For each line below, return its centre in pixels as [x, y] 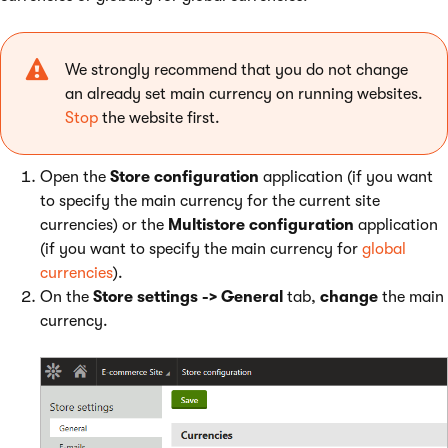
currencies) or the [104, 225]
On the [66, 297]
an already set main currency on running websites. [244, 94]
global [384, 249]
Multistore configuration [261, 225]
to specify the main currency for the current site [210, 201]
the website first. [159, 118]
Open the [75, 177]
